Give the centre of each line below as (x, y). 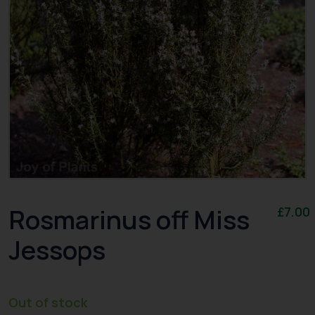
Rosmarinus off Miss (129, 220)
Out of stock (48, 303)
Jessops (57, 250)
